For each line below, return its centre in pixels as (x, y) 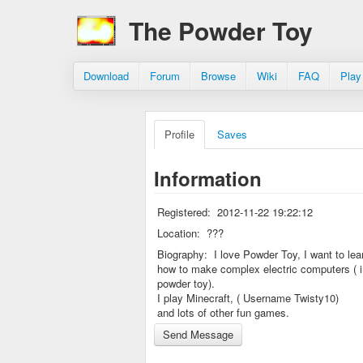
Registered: (184, 212)
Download (106, 76)
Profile (179, 134)
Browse (218, 76)
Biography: (182, 254)
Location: (179, 233)
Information (208, 178)
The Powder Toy (221, 30)
